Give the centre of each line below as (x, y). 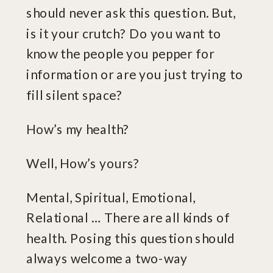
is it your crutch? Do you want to (124, 33)
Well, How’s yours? (84, 163)
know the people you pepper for (120, 54)
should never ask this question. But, (131, 13)
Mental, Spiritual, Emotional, (111, 197)
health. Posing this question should (131, 238)
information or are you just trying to (135, 74)
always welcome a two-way (107, 258)
